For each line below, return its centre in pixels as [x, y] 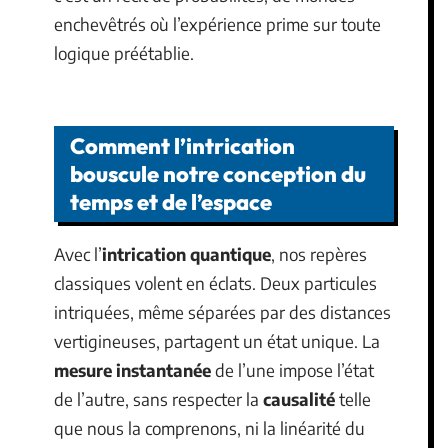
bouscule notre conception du [218, 174]
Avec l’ [78, 254]
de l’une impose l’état [292, 370]
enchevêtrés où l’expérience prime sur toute [217, 23]
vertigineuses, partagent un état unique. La [217, 341]
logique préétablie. [124, 52]
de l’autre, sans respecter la [158, 399]
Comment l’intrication [182, 146]
